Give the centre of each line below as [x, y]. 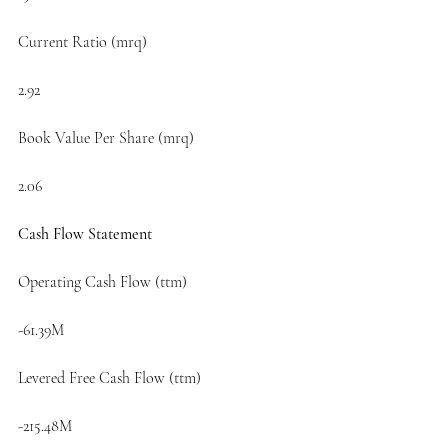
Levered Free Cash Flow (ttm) [109, 377]
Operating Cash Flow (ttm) [102, 281]
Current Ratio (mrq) [82, 41]
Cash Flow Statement [85, 233]
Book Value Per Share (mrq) [106, 137]
